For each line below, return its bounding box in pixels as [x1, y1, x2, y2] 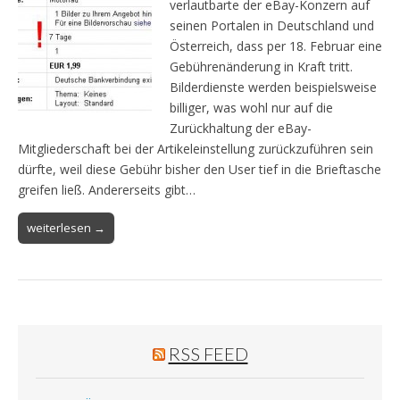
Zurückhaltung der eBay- [170, 119, 312, 137]
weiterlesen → [27, 219, 105, 236]
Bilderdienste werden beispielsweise [170, 78, 377, 96]
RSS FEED [168, 342, 248, 364]
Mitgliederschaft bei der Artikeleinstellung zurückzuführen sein [18, 139, 373, 157]
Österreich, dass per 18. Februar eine [170, 37, 382, 54]
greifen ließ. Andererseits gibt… [18, 180, 196, 198]
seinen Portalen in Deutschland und [170, 16, 374, 34]
